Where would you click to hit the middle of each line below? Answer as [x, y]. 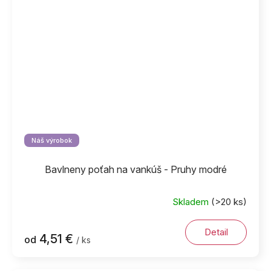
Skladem [192, 202]
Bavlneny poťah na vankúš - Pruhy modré [135, 169]
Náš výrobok [52, 140]
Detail [216, 232]
